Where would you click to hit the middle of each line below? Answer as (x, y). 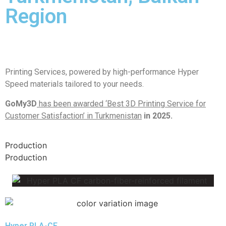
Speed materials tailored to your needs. (74, 84)
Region (36, 17)
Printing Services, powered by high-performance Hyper (102, 72)
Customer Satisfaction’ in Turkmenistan (73, 116)
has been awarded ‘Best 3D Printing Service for (121, 103)
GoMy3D (21, 103)
